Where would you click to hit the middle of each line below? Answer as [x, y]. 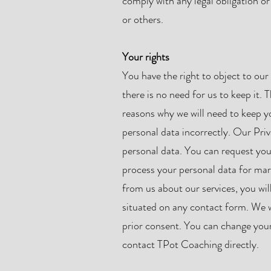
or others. [143, 19]
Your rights [146, 57]
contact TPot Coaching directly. [191, 244]
